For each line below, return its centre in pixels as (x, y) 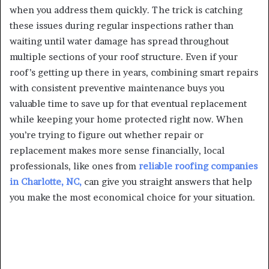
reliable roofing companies (198, 166)
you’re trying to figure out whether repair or (107, 134)
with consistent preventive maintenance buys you (117, 88)
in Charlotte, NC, (46, 181)
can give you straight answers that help (167, 181)
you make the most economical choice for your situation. (132, 197)
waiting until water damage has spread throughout (119, 41)
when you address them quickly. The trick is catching (126, 10)
